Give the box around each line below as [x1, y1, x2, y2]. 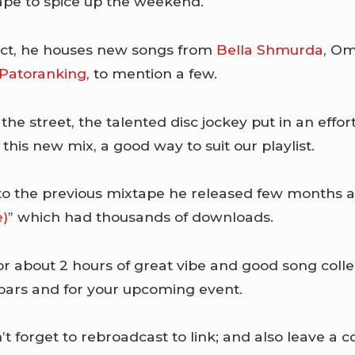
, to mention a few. [86, 64, 218, 82]
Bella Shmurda [216, 40, 324, 58]
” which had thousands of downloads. [8, 208, 274, 226]
